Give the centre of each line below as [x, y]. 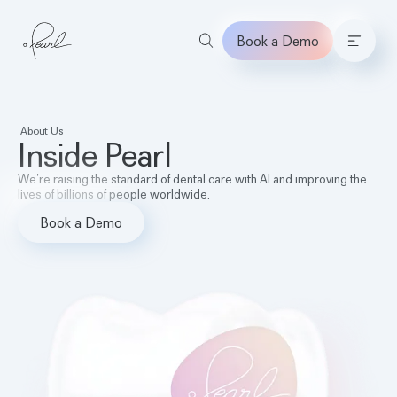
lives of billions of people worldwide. [114, 194]
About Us [42, 131]
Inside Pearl [95, 155]
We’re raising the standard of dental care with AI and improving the [192, 179]
